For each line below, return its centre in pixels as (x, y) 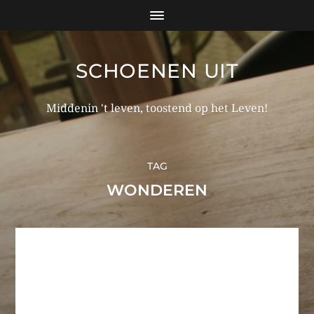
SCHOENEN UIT (157, 71)
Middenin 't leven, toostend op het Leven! (157, 108)
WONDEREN (157, 190)
